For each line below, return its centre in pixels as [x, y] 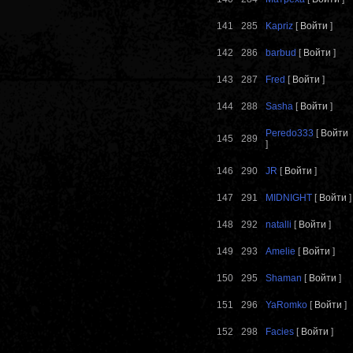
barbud [281, 53]
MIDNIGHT [289, 198]
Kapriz [279, 26]
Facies [280, 332]
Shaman [284, 279]
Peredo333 [290, 134]
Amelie [281, 252]
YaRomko [286, 305]
